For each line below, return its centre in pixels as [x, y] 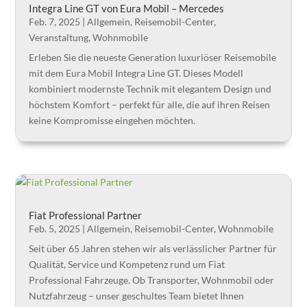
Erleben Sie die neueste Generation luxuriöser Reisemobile [153, 58]
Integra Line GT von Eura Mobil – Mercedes [127, 9]
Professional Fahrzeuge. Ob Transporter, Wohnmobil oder [152, 280]
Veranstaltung [59, 38]
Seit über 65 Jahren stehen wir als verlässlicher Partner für [153, 248]
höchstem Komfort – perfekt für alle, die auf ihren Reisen [150, 105]
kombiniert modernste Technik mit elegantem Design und [150, 89]
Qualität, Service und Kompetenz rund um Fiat [127, 264]
